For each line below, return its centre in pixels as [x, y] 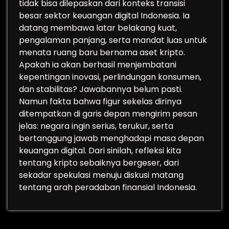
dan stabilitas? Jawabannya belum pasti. [101, 89]
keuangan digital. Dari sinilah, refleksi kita [100, 151]
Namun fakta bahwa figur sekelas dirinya [100, 101]
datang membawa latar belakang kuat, [98, 28]
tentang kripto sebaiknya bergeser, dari [99, 163]
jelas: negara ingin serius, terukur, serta [96, 126]
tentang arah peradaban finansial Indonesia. [108, 187]
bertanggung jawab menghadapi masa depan [111, 138]
